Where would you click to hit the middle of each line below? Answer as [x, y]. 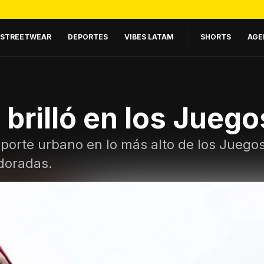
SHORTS [216, 37]
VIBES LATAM [149, 37]
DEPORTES [88, 37]
